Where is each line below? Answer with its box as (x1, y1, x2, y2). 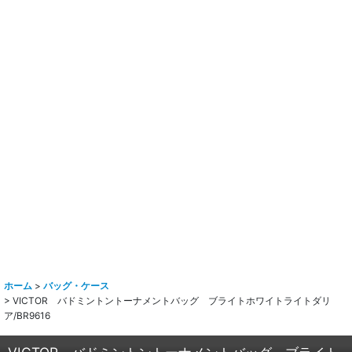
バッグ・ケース (43, 280, 109, 292)
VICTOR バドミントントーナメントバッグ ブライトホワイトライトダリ (13, 295, 331, 307)
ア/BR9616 (4, 310, 50, 322)
